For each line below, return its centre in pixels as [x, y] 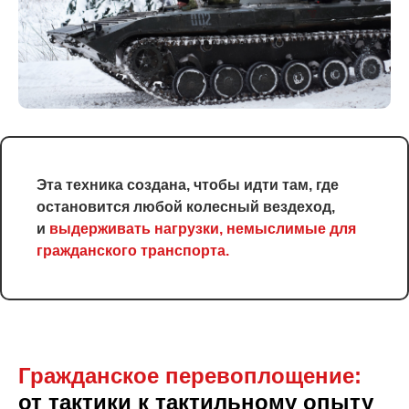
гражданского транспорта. [133, 251]
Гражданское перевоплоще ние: [190, 376]
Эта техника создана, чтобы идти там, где [188, 185]
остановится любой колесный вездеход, [186, 207]
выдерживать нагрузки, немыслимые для [203, 229]
